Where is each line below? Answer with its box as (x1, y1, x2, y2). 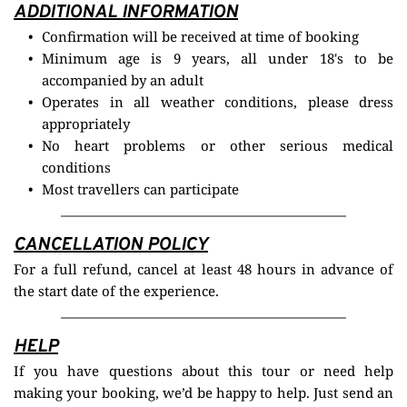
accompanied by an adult (42, 71, 203, 90)
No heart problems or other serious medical (42, 136, 393, 155)
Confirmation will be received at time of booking (42, 27, 359, 46)
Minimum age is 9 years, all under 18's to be (42, 49, 393, 68)
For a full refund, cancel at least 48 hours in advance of (14, 260, 393, 279)
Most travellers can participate (42, 180, 239, 199)
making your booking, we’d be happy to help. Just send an (14, 383, 393, 402)
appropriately (42, 114, 130, 134)
